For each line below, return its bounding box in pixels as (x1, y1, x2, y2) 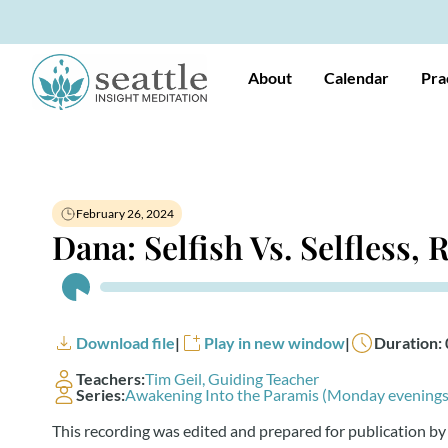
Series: (76, 385, 125, 404)
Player (51, 292, 95, 311)
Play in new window (204, 333, 345, 352)
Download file (76, 333, 175, 352)
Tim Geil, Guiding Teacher (145, 369, 319, 388)
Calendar (324, 68, 389, 87)
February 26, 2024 (76, 206, 174, 221)
